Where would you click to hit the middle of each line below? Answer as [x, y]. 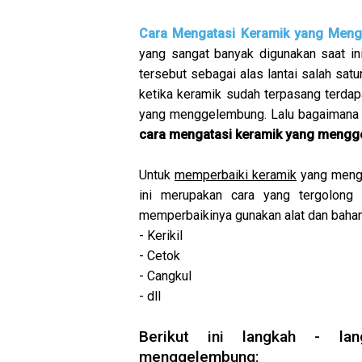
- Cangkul [165, 276]
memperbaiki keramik [236, 175]
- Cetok [160, 255]
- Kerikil [161, 235]
